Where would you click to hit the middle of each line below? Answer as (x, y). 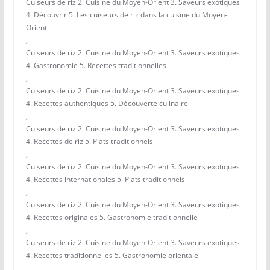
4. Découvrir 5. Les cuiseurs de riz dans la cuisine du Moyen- (126, 15)
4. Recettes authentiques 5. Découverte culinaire (107, 104)
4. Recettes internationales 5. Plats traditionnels (105, 180)
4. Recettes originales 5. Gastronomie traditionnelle (111, 218)
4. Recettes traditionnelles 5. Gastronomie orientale (112, 256)
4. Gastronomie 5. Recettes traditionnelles (96, 66)
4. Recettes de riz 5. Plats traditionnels (89, 142)
